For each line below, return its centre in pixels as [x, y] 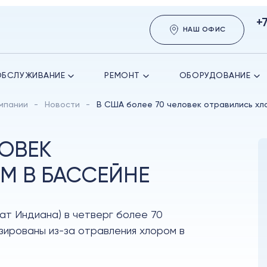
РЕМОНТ [122, 76]
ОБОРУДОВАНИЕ [215, 76]
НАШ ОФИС [204, 30]
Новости [62, 105]
